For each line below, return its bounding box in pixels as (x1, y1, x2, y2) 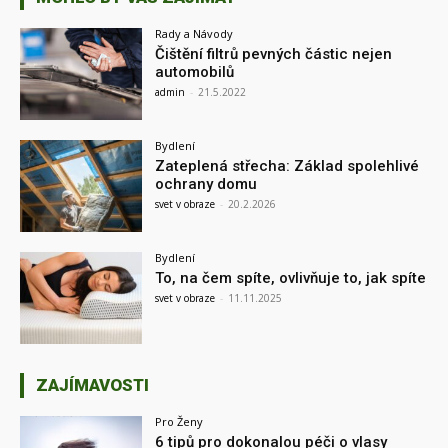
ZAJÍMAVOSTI (36, 374, 149, 395)
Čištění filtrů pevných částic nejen (155, 45, 393, 64)
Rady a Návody (155, 26, 234, 42)
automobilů (155, 63, 235, 82)
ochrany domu (155, 175, 258, 194)
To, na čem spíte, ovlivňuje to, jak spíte (155, 268, 427, 287)
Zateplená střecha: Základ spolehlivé (155, 157, 420, 176)
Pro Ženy (155, 413, 204, 429)
